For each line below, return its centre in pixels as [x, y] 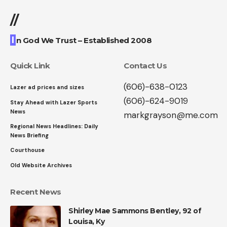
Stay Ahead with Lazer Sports [54, 103]
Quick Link [30, 66]
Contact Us [145, 66]
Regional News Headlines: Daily [54, 126]
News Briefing [29, 136]
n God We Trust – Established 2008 [84, 41]
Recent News [36, 192]
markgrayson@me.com [171, 115]
